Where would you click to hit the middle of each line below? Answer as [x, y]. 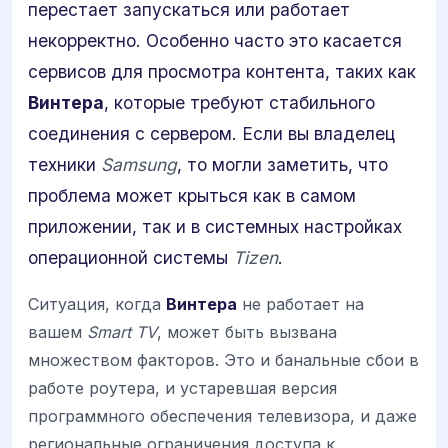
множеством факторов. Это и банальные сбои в [223, 360]
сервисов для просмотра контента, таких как [222, 71]
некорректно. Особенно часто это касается [215, 40]
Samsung [139, 164]
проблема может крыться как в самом [192, 195]
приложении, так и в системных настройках [215, 226]
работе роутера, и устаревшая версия [182, 388]
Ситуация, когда [97, 304]
